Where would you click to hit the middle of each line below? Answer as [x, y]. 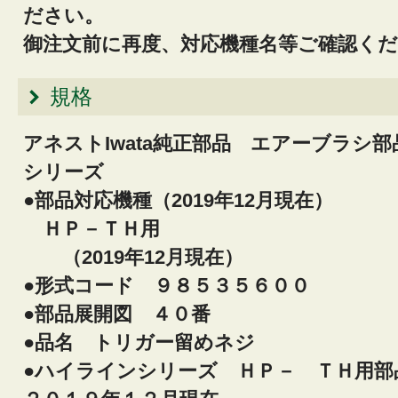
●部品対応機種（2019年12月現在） [178, 201]
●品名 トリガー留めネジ [149, 343]
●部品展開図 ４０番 [127, 314]
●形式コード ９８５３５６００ [167, 286]
